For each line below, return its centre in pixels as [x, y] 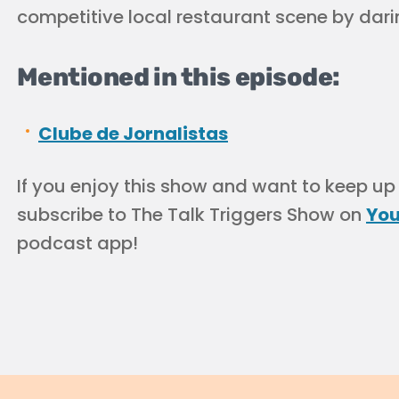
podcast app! [77, 243]
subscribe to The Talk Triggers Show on [191, 214]
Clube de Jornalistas [133, 133]
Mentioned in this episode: [179, 77]
